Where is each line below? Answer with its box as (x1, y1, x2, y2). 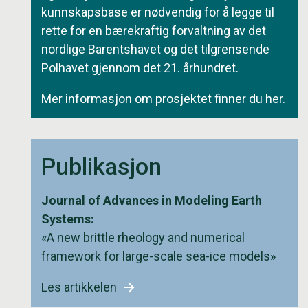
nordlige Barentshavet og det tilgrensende (41, 41, 269, 56)
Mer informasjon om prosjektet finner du (41, 91, 265, 106)
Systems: (41, 211, 94, 226)
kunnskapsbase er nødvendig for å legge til (41, 4, 274, 19)
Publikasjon (41, 152, 162, 180)
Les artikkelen (41, 279, 117, 294)
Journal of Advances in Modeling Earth (41, 192, 262, 208)
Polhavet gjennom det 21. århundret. (41, 60, 239, 75)
